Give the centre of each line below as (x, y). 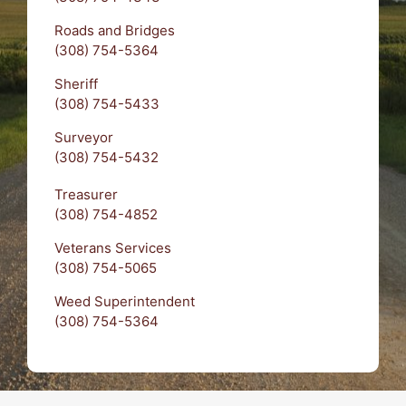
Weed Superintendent (125, 302)
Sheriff (76, 83)
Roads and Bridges (115, 30)
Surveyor (84, 137)
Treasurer (86, 195)
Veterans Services (113, 248)
